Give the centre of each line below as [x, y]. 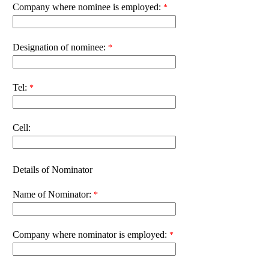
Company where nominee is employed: [87, 7]
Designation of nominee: [59, 47]
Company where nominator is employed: [90, 234]
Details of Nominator [53, 169]
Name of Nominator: [52, 194]
